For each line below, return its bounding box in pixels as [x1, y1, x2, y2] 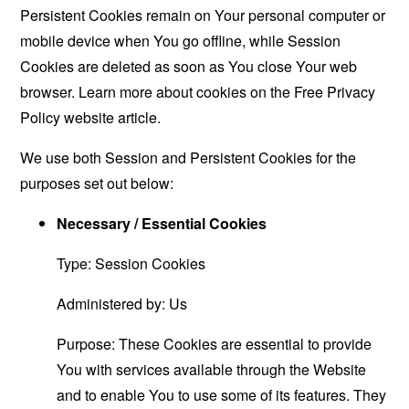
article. [114, 107, 162, 128]
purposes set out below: [20, 173, 174, 194]
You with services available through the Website [57, 359, 367, 380]
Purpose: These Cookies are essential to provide [57, 333, 372, 354]
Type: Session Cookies [57, 253, 206, 274]
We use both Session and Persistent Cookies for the [20, 147, 357, 168]
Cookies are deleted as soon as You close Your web [20, 56, 358, 77]
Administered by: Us [57, 293, 188, 314]
